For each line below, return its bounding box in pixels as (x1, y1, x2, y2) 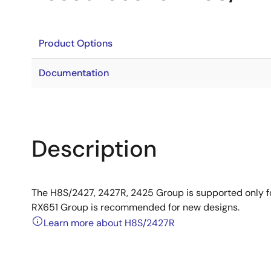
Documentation (39, 67, 109, 79)
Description (31, 134, 157, 164)
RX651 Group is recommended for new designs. (31, 201, 240, 214)
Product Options (39, 37, 113, 50)
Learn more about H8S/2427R (44, 217, 175, 229)
